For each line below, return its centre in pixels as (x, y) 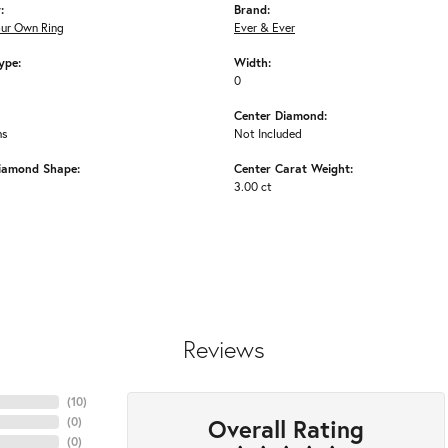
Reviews (224, 350)
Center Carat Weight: (293, 168)
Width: (252, 62)
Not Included (268, 134)
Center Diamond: (280, 115)
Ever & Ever (264, 28)
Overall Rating (286, 429)
